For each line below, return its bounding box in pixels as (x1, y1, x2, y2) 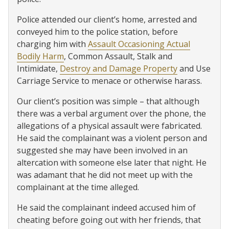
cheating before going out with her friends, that (17, 214, 201, 225)
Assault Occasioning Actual (88, 38, 190, 50)
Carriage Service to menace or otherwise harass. (17, 75, 202, 86)
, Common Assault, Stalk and (64, 51, 172, 62)
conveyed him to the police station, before (17, 26, 178, 37)
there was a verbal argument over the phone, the (17, 108, 206, 119)
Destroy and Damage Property (60, 63, 177, 74)
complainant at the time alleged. (17, 181, 139, 193)
